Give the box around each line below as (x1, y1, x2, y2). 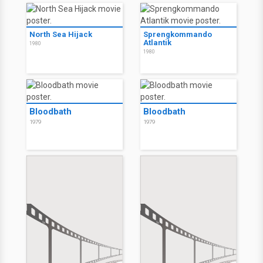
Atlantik (143, 38, 171, 47)
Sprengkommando (143, 30, 212, 39)
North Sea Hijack (29, 30, 92, 39)
